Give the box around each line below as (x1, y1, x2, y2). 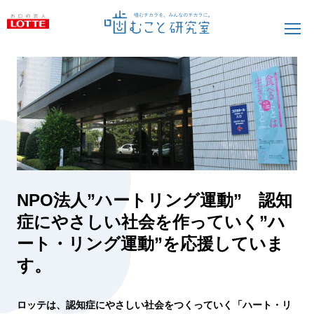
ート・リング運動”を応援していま (16, 233, 284, 253)
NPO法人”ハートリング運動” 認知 (16, 190, 292, 210)
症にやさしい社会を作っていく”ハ (16, 212, 285, 231)
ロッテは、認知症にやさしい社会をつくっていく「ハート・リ (16, 299, 292, 310)
